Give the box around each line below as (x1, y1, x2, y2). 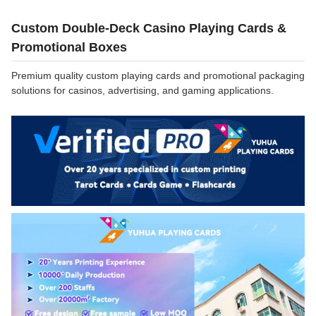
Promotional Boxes (11, 40, 127, 54)
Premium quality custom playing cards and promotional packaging (11, 70, 305, 81)
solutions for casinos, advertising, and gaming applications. (11, 85, 274, 96)
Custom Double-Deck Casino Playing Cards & (11, 21, 286, 35)
